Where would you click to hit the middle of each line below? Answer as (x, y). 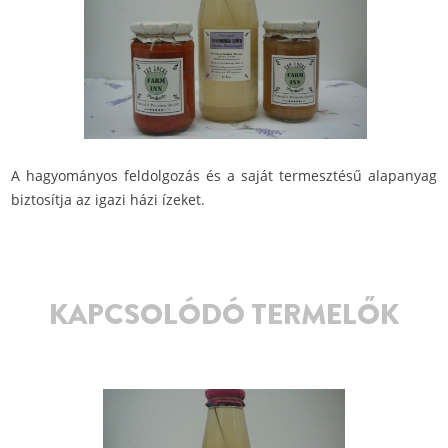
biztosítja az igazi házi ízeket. (108, 200)
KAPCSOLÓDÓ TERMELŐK (224, 314)
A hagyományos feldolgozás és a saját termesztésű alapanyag (224, 176)
